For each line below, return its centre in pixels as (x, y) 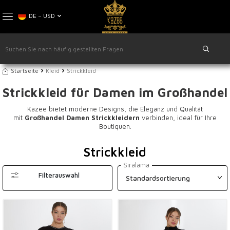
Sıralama (136, 165)
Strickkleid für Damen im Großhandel (115, 92)
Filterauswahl (59, 175)
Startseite (25, 71)
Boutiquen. (115, 126)
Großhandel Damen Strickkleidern (82, 118)
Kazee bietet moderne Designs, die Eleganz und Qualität (115, 109)
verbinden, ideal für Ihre (179, 118)
